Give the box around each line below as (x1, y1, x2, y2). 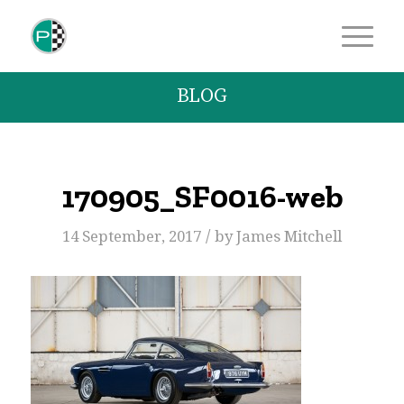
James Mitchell (235, 227, 342, 245)
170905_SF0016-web (60, 178, 343, 216)
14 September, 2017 (61, 227, 201, 245)
